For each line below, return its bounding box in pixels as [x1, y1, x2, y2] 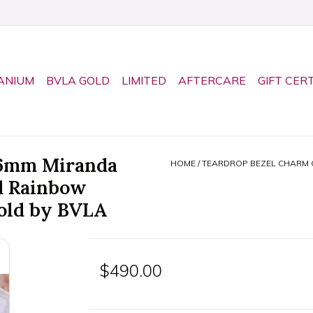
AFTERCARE [178, 73, 246, 87]
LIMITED [122, 73, 166, 87]
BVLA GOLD [46, 73, 110, 87]
